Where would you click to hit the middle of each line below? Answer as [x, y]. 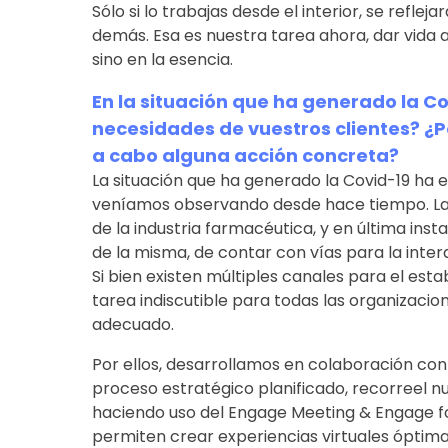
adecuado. [132, 324]
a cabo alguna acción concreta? [245, 155]
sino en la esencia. [162, 59]
